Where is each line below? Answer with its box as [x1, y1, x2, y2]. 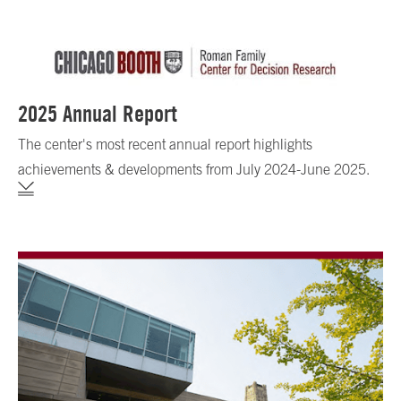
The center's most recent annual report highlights [18, 136, 312, 153]
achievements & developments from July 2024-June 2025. [18, 161, 373, 178]
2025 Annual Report [18, 100, 177, 128]
